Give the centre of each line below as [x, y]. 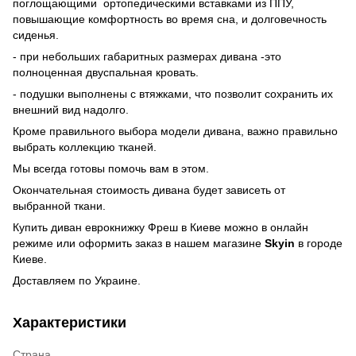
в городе [319, 243]
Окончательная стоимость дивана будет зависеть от [149, 190]
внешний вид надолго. [71, 109]
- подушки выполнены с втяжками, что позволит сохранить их [173, 93]
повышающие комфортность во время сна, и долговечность [170, 19]
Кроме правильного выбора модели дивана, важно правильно [175, 131]
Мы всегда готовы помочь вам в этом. [111, 168]
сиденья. [36, 35]
